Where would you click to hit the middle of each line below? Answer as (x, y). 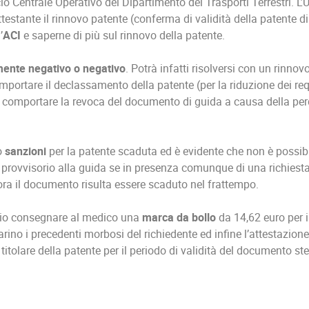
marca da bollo (179, 218)
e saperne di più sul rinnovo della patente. (123, 36)
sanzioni (27, 151)
